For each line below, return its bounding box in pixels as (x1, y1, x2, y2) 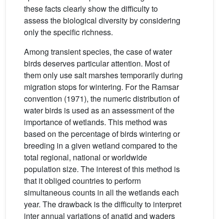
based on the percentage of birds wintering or (24, 128, 180, 140)
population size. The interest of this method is (24, 163, 180, 175)
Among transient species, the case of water (24, 46, 172, 58)
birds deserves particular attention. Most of (24, 58, 170, 69)
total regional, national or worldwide (24, 152, 147, 163)
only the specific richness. (24, 26, 113, 38)
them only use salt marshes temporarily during (24, 69, 183, 81)
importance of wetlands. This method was (24, 116, 167, 128)
